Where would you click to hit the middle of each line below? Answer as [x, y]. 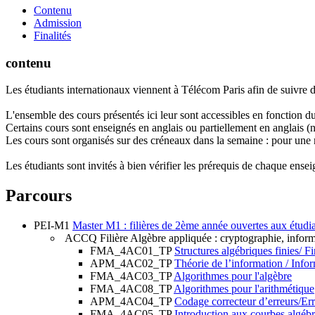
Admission [58, 22]
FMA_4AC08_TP [131, 289]
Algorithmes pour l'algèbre [233, 276]
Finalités [52, 35]
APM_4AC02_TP [131, 264]
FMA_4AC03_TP [131, 276]
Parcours [39, 196]
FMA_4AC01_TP [131, 251]
